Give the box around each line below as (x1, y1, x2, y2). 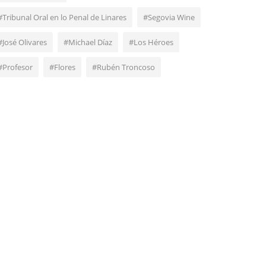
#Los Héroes (129, 37, 173, 48)
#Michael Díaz (64, 37, 112, 48)
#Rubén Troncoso (92, 62, 155, 73)
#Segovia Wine (143, 12, 195, 23)
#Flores (49, 62, 75, 73)
